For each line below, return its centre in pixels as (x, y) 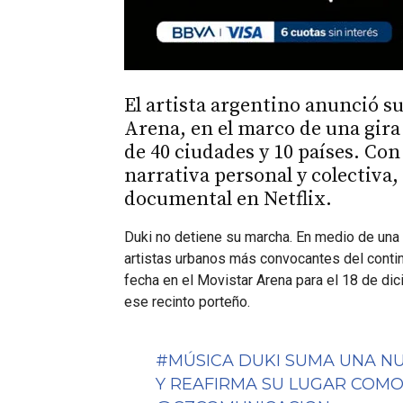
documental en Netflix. (228, 199)
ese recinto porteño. (187, 302)
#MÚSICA (194, 361)
